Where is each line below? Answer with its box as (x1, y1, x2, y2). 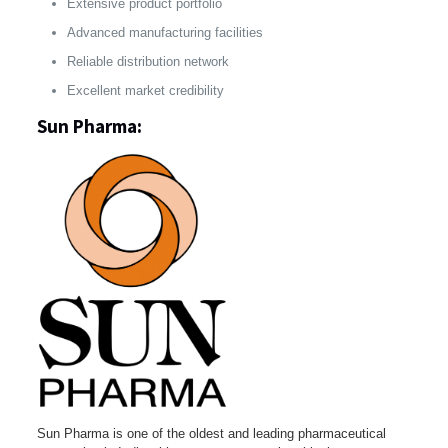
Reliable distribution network (66, 53, 229, 69)
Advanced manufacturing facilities (66, 24, 263, 40)
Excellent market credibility (66, 82, 224, 98)
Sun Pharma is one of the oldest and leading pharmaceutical (36, 425, 386, 441)
